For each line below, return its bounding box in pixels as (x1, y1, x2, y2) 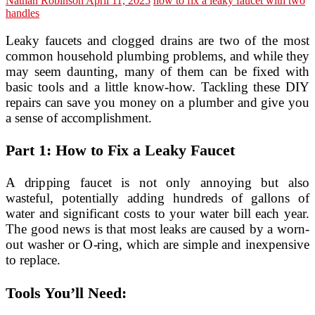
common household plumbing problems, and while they (6, 48, 309, 63)
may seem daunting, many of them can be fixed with (6, 63, 309, 79)
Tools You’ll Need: (6, 283, 127, 302)
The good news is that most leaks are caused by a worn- (6, 221, 309, 237)
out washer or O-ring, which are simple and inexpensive (6, 237, 309, 252)
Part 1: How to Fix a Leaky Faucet (6, 141, 235, 160)
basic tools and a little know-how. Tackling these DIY (6, 79, 309, 94)
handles (6, 6, 39, 19)
